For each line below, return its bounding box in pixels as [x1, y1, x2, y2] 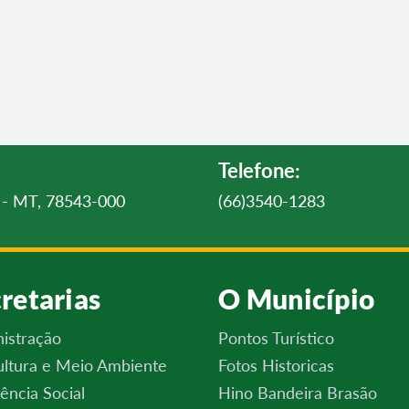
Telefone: [218, 158, 300, 183]
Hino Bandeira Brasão [218, 383, 377, 403]
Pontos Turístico [218, 328, 334, 348]
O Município [218, 282, 375, 315]
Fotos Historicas [218, 355, 334, 375]
